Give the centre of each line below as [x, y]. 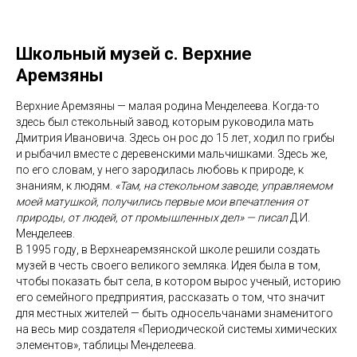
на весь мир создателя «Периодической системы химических [177, 329]
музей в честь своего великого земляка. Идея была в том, [168, 265]
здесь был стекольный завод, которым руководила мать [165, 122]
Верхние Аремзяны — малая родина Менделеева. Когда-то [168, 106]
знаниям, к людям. [65, 185]
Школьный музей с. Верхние [134, 53]
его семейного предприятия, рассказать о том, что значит [171, 297]
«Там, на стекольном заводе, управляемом [224, 185]
